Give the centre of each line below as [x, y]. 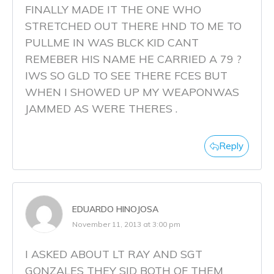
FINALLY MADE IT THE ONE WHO [113, 10]
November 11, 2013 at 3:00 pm [126, 224]
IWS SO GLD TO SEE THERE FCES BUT [126, 76]
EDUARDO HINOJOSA [115, 209]
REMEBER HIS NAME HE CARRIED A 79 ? [133, 59]
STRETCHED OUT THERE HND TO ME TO [133, 26]
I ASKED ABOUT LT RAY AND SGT [114, 254]
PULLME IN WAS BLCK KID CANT [112, 43]
